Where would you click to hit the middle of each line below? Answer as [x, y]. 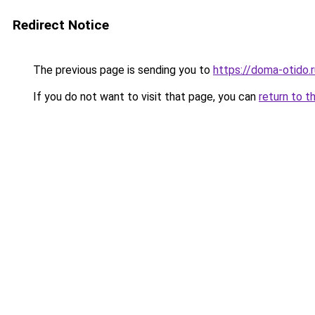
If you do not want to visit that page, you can [144, 97]
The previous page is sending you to [122, 70]
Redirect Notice [61, 25]
